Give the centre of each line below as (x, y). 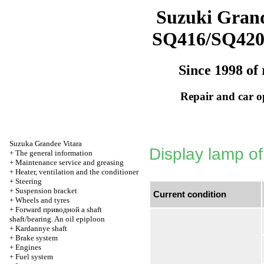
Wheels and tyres (42, 200)
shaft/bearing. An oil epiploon (57, 219)
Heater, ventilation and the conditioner (77, 172)
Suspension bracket (46, 191)
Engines (28, 247)
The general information (54, 153)
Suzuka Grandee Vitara (46, 143)
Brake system (37, 238)
